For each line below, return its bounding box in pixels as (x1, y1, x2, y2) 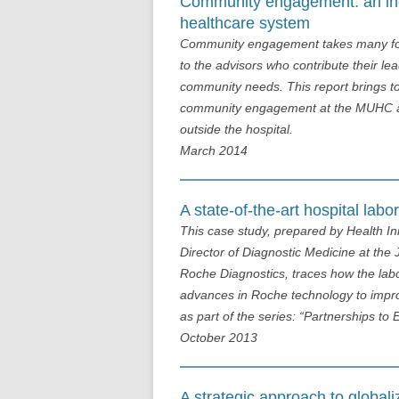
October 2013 (180, 330, 257, 345)
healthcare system (180, 13, 310, 32)
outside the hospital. (180, 121, 293, 136)
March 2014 (180, 142, 248, 158)
